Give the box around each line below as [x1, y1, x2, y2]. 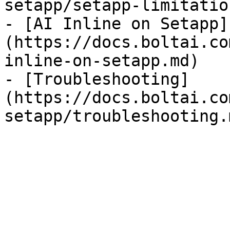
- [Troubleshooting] [4, 70, 189, 88]
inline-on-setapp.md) [4, 51, 199, 70]
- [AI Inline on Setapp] [4, 14, 228, 33]
